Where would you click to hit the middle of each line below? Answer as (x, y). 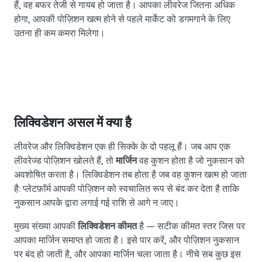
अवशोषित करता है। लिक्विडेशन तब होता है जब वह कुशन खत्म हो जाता (130, 175)
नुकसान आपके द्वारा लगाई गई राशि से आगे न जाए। (97, 203)
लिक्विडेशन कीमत (107, 226)
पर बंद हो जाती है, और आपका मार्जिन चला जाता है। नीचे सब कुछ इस (127, 254)
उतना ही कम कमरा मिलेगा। (60, 33)
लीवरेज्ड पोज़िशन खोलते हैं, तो (65, 161)
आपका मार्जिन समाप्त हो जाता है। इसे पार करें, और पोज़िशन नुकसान (127, 240)
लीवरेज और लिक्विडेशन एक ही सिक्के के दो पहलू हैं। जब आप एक (122, 147)
